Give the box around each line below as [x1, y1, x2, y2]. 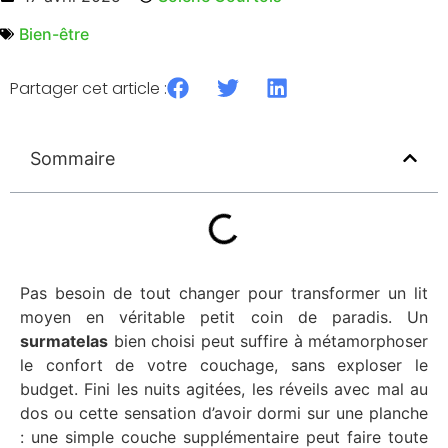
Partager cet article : [10, 77, 167, 101]
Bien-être [19, 24, 89, 45]
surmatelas [20, 330, 108, 351]
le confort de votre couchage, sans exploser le [20, 354, 428, 375]
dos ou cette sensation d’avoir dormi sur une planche [20, 402, 428, 423]
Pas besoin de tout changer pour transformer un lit [20, 282, 428, 303]
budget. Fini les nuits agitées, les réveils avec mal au [20, 378, 428, 399]
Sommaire [30, 147, 115, 169]
